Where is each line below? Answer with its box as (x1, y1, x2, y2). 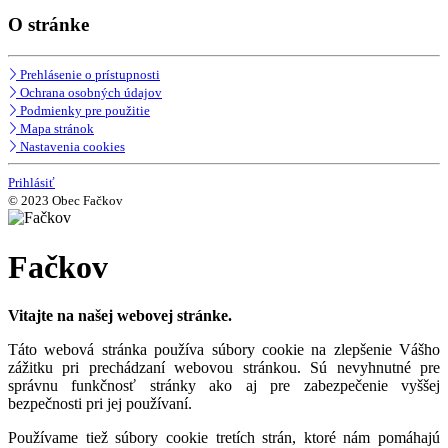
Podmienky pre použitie (20, 103, 150, 119)
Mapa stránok (20, 121, 94, 137)
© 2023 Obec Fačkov (8, 193, 123, 209)
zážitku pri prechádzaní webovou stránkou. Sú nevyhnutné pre (8, 358, 440, 376)
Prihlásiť (8, 175, 55, 191)
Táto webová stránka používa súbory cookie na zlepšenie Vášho (8, 340, 440, 358)
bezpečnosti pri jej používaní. (8, 394, 192, 412)
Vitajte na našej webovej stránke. (8, 306, 232, 324)
